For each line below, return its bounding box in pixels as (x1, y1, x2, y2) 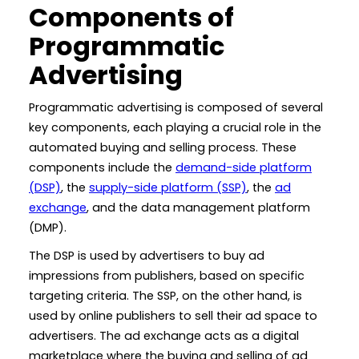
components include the (29, 159, 175, 175)
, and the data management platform (87, 199, 310, 216)
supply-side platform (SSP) (89, 179, 247, 196)
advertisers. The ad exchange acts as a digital (29, 327, 299, 344)
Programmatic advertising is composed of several (29, 99, 323, 115)
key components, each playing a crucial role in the (29, 119, 321, 135)
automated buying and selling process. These (29, 139, 296, 155)
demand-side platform (175, 159, 312, 175)
